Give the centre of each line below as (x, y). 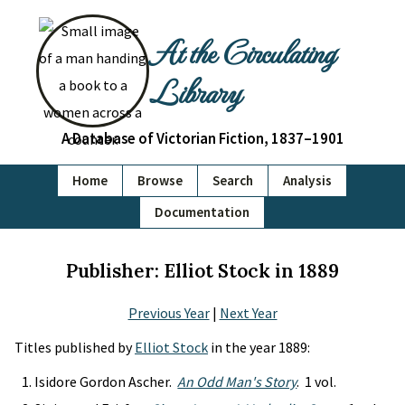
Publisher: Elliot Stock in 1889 (202, 271)
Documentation (202, 212)
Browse (160, 180)
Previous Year (169, 313)
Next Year (248, 313)
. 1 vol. (317, 381)
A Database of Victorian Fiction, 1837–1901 (202, 138)
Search (233, 180)
